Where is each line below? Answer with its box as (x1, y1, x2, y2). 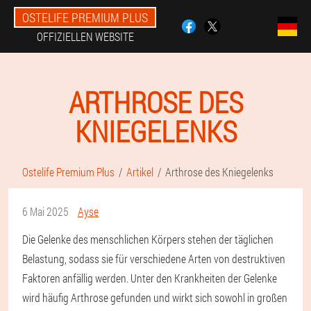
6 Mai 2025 (22, 204, 69, 219)
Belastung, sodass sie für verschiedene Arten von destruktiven (22, 251, 285, 266)
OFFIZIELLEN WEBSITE (36, 29, 134, 44)
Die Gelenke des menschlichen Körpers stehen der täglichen (22, 232, 274, 246)
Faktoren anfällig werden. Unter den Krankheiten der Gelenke (22, 271, 277, 285)
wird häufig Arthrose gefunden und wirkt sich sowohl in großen (22, 290, 287, 305)
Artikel (126, 165, 153, 179)
